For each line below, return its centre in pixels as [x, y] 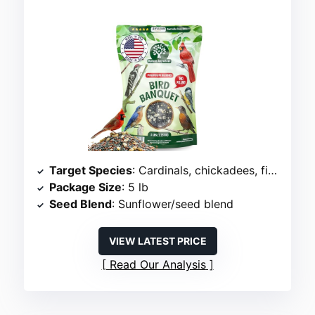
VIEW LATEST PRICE [157, 241]
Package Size [86, 187]
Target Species [91, 171]
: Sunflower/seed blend [173, 204]
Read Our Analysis [157, 265]
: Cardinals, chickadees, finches [200, 171]
